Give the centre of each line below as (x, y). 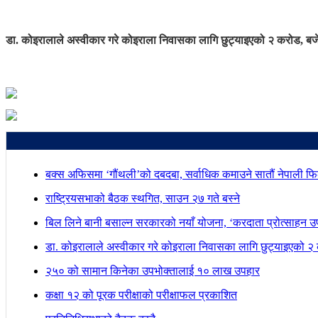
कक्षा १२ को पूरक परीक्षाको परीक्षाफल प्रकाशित (141, 295)
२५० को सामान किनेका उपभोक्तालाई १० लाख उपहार (153, 271)
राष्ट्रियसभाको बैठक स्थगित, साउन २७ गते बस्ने (143, 198)
